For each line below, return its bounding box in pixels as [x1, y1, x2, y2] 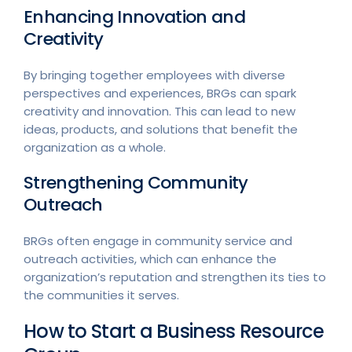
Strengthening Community [24, 170, 248, 195]
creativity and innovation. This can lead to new [24, 102, 295, 119]
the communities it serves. [24, 286, 179, 303]
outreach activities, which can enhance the [24, 250, 277, 267]
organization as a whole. [24, 138, 166, 156]
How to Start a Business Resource [24, 317, 324, 344]
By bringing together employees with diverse [24, 66, 285, 83]
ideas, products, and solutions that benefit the [24, 120, 298, 137]
